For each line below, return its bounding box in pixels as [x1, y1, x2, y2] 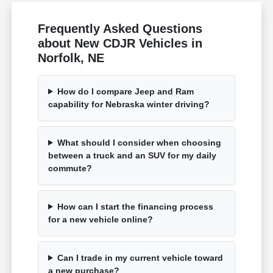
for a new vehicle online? [48, 214, 154, 224]
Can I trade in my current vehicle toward [57, 252, 223, 263]
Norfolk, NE [38, 51, 105, 65]
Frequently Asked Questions [38, 21, 203, 35]
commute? [48, 163, 93, 173]
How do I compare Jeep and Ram [57, 86, 194, 96]
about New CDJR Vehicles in [38, 36, 203, 50]
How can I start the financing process [57, 201, 213, 211]
